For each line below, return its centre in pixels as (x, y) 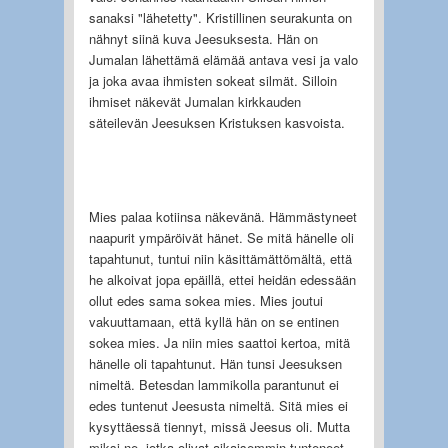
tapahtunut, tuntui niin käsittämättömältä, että (220, 258)
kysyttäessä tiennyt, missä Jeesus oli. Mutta (219, 426)
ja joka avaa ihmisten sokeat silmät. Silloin (212, 80)
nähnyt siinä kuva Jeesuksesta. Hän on (203, 38)
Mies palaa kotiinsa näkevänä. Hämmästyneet (222, 216)
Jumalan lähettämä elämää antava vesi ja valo (223, 59)
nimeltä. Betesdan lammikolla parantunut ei (213, 384)
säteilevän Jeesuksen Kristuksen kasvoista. (216, 122)
